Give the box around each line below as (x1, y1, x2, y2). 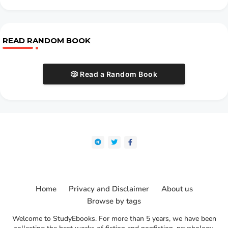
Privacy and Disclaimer (68, 184, 149, 194)
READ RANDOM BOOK (3, 36, 91, 46)
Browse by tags (87, 196, 141, 207)
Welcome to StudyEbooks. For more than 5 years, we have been (12, 214, 216, 224)
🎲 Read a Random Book (71, 70, 157, 79)
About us (161, 184, 193, 194)
